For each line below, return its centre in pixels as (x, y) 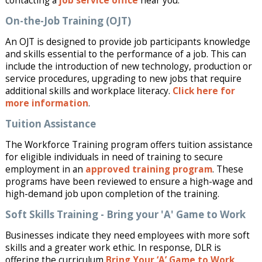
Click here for (204, 91)
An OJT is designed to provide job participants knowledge (127, 42)
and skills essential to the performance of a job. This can (125, 54)
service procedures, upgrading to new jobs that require (123, 78)
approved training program (149, 169)
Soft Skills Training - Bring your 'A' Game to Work (125, 214)
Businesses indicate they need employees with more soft (127, 235)
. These (227, 169)
